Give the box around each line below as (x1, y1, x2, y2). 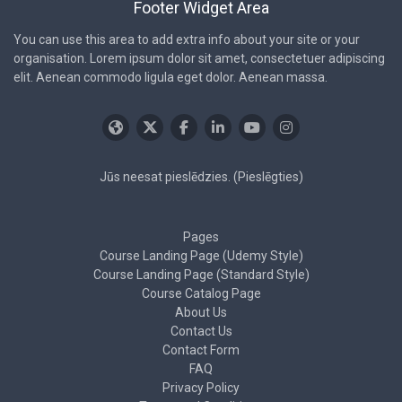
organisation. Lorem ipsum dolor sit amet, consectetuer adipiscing (13, 51, 385, 66)
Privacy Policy (162, 380, 240, 395)
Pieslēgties (237, 170, 299, 184)
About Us (175, 305, 227, 319)
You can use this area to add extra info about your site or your (13, 32, 360, 47)
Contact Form (162, 343, 240, 357)
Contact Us (170, 324, 232, 338)
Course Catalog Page (141, 286, 261, 301)
